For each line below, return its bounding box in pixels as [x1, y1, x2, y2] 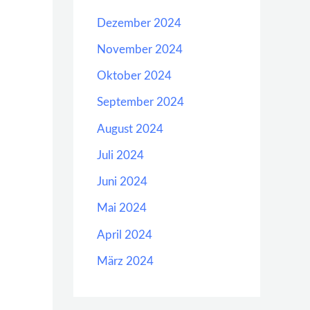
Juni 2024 [97, 176, 147, 188]
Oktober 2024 [97, 70, 172, 82]
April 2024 [97, 228, 152, 241]
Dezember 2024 [97, 17, 181, 29]
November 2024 [97, 43, 183, 55]
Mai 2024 [97, 202, 147, 215]
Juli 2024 [97, 149, 144, 161]
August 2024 [97, 122, 163, 135]
